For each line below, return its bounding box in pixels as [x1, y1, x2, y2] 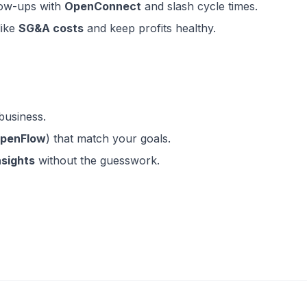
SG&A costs [19, 21, 84, 35]
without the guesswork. [35, 153, 160, 167]
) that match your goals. [46, 132, 171, 145]
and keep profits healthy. [84, 21, 216, 35]
